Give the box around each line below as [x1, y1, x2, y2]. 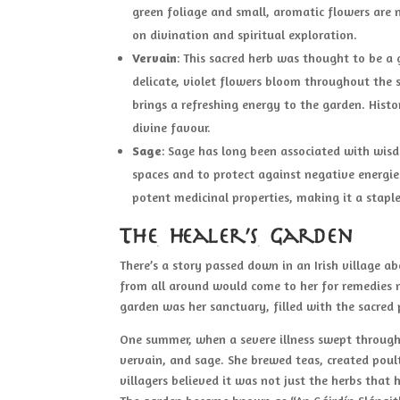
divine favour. [132, 119, 212, 135]
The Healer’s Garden [120, 228, 354, 246]
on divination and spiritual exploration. [132, 26, 358, 42]
